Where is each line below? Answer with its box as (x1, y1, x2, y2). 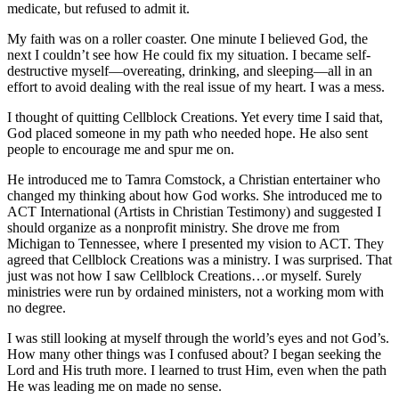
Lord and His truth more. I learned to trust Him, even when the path (7, 362, 387, 378)
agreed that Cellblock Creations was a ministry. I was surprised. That (7, 251, 392, 267)
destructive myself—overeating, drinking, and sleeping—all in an (7, 62, 372, 78)
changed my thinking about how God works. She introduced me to (7, 187, 382, 203)
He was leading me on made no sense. (7, 378, 222, 394)
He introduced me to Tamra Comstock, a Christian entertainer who (7, 171, 380, 187)
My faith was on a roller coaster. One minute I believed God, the (7, 30, 368, 46)
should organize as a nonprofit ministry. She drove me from (7, 219, 339, 235)
